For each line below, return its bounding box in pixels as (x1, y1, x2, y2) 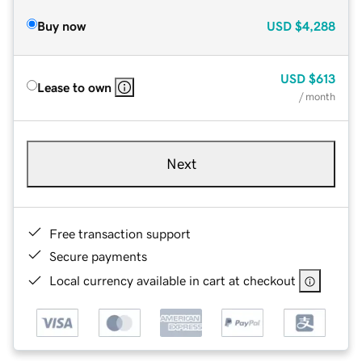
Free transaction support (49, 226, 191, 240)
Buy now (37, 19, 86, 32)
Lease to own (37, 80, 112, 94)
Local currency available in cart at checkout (49, 273, 296, 287)
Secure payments (49, 249, 147, 263)
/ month (299, 90, 335, 102)
